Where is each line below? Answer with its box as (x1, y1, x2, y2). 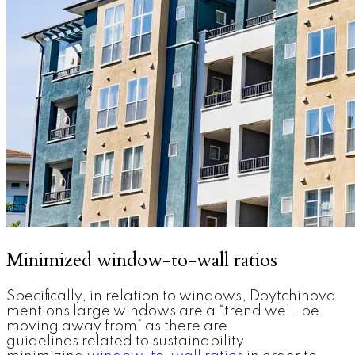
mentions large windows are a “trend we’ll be (6, 303, 319, 319)
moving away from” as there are (6, 319, 227, 334)
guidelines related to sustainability (6, 334, 244, 349)
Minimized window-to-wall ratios (6, 246, 277, 273)
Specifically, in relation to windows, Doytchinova (6, 288, 336, 303)
